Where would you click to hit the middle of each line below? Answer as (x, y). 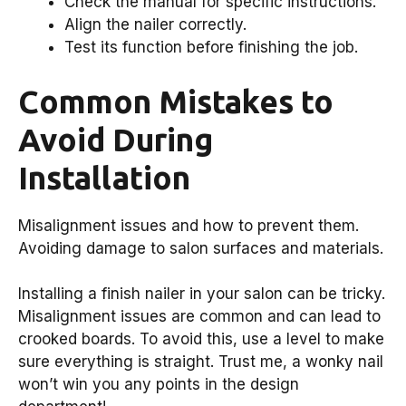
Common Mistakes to (176, 101)
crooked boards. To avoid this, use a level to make (201, 339)
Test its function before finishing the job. (211, 48)
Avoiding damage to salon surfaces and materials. (201, 248)
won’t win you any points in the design (159, 385)
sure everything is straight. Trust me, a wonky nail (201, 362)
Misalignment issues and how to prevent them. (188, 225)
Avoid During (116, 139)
